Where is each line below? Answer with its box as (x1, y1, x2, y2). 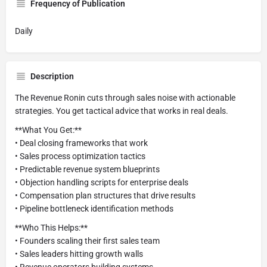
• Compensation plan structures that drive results (15, 191, 195, 200)
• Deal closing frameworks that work (15, 138, 148, 148)
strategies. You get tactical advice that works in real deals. (15, 106, 228, 116)
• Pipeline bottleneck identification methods (15, 204, 173, 213)
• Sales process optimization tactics (15, 151, 145, 161)
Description (30, 72, 74, 81)
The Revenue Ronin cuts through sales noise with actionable (15, 93, 235, 103)
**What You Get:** (15, 125, 82, 135)
